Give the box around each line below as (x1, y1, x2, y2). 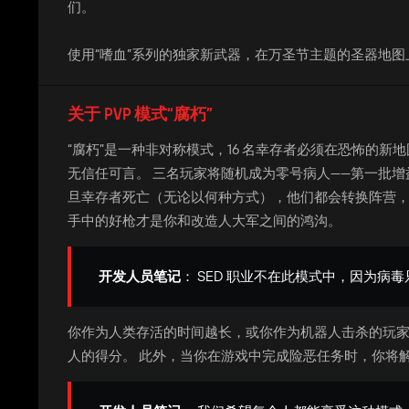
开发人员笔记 (99, 267, 181, 285)
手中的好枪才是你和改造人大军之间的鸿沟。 (68, 212, 341, 229)
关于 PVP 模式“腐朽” (68, 103, 213, 124)
